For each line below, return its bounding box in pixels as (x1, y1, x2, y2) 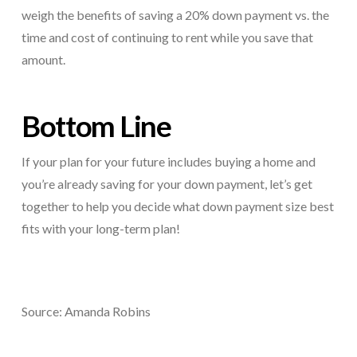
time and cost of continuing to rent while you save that (21, 29, 313, 45)
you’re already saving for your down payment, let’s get (21, 176, 312, 192)
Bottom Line (21, 108, 171, 144)
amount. (21, 52, 65, 68)
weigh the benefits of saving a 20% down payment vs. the (21, 7, 329, 23)
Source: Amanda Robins (21, 304, 151, 320)
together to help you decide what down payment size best (21, 198, 334, 214)
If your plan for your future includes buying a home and (21, 154, 316, 170)
